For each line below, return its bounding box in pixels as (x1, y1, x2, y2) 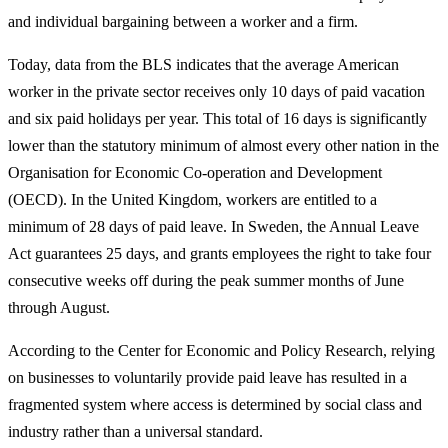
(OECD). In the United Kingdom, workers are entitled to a (8, 191, 377, 209)
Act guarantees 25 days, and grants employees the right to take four (8, 245, 431, 263)
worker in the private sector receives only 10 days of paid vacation (8, 83, 425, 101)
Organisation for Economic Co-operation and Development (8, 164, 382, 182)
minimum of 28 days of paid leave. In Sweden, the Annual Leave (8, 218, 419, 236)
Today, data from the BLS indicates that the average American (8, 56, 399, 74)
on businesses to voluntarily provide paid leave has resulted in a (8, 369, 407, 387)
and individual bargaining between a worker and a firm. (8, 13, 358, 31)
